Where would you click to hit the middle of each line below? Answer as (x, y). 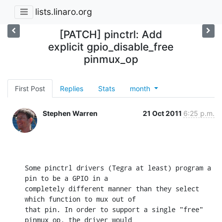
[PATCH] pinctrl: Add (111, 34)
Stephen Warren (70, 113)
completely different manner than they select (112, 188)
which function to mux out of (80, 199)
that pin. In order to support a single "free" (114, 209)
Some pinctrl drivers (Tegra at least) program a (118, 167)
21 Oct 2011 (163, 113)
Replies (72, 88)
